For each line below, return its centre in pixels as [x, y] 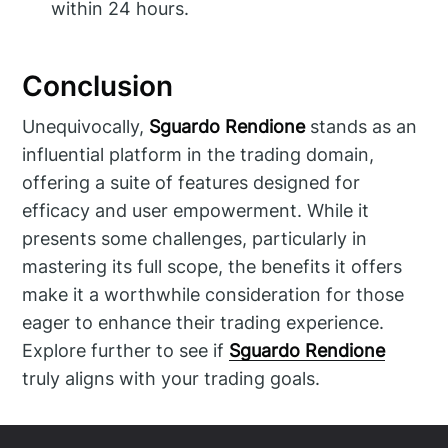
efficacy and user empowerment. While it [196, 210]
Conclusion [98, 86]
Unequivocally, [86, 126]
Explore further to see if [126, 350]
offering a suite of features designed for [191, 182]
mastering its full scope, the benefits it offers [212, 266]
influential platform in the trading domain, [198, 154]
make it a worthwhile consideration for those [213, 294]
